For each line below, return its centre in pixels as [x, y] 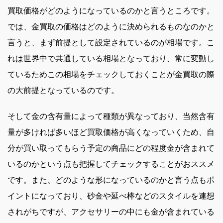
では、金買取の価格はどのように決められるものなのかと [111, 27]
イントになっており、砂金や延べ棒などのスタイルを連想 [111, 196]
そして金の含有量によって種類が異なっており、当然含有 [111, 116]
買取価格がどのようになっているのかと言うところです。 [111, 11]
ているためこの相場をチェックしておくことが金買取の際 [111, 75]
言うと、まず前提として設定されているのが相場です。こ [111, 43]
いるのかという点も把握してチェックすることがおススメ [111, 164]
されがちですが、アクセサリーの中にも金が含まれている [111, 212]
